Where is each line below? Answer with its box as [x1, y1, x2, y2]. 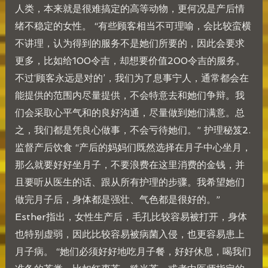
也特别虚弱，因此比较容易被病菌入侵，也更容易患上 [14, 228, 245, 240]
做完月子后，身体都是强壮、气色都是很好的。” [14, 193, 220, 205]
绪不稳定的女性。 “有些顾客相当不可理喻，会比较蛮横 [14, 20, 251, 32]
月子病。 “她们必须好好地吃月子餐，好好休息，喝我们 [14, 245, 251, 257]
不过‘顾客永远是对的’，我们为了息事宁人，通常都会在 [14, 72, 249, 84]
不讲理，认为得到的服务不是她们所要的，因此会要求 [14, 37, 245, 49]
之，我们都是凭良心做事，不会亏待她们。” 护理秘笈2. [14, 124, 251, 136]
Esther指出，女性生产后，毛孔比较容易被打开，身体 [14, 211, 247, 223]
